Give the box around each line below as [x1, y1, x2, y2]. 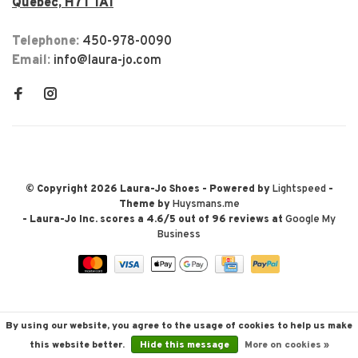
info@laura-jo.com [54, 53, 161, 70]
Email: [12, 53, 54, 70]
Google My [285, 213, 336, 227]
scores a [100, 213, 144, 227]
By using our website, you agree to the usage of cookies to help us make [6, 320, 352, 332]
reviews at [229, 213, 285, 227]
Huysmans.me [172, 198, 240, 212]
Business [157, 229, 201, 242]
